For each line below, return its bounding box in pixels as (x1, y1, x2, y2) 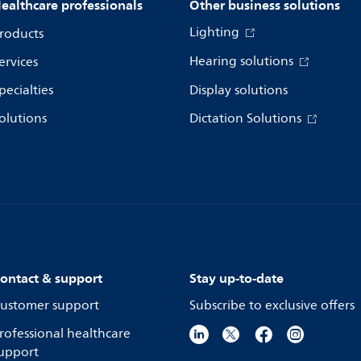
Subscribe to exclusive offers (189, 294, 355, 316)
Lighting (189, 21, 243, 43)
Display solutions (189, 79, 288, 101)
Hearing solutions (189, 50, 297, 72)
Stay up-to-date (189, 266, 284, 289)
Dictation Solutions (189, 107, 305, 129)
